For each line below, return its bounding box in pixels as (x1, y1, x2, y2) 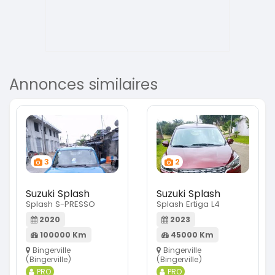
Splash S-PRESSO (26, 198, 95, 211)
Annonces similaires (9, 74, 158, 95)
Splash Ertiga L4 (157, 198, 220, 211)
